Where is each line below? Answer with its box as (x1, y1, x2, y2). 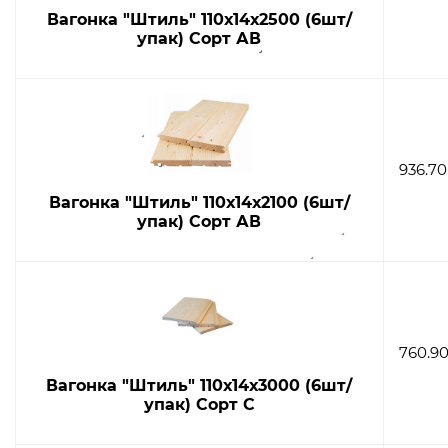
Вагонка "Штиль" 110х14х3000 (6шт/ (46, 375, 353, 395)
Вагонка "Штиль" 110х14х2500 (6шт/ (46, 9, 352, 29)
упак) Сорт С (143, 394, 255, 414)
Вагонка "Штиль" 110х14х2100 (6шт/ (48, 192, 350, 212)
